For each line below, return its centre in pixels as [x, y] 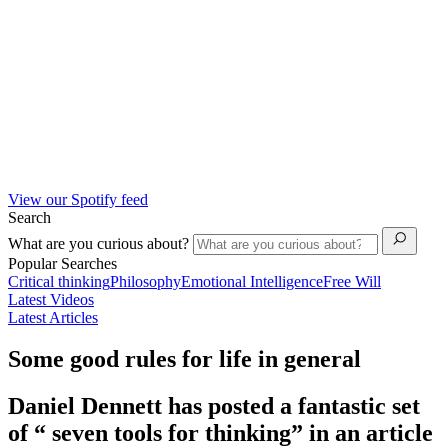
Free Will [352, 281]
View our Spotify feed [78, 199]
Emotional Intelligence [252, 281]
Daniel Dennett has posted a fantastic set [214, 406]
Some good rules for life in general [184, 359]
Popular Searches [62, 263]
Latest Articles [53, 317]
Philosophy [145, 281]
